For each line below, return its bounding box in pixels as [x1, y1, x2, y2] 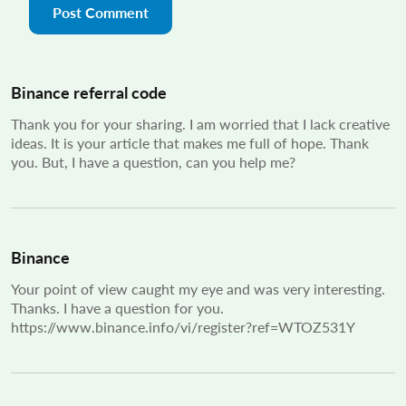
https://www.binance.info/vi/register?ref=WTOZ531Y [11, 315, 355, 337]
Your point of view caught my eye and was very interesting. [11, 277, 385, 299]
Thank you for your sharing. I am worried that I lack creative [11, 112, 390, 134]
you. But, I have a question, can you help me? [11, 150, 295, 172]
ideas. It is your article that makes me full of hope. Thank [11, 131, 369, 153]
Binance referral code [11, 80, 167, 103]
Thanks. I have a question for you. [11, 296, 224, 318]
